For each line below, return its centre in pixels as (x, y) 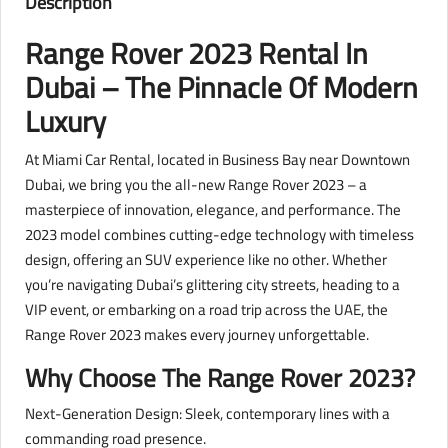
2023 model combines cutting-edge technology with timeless (219, 235)
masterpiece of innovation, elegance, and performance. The (213, 210)
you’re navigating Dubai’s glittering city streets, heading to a (212, 285)
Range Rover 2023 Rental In (196, 54)
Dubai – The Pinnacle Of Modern (221, 88)
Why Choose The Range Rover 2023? (220, 378)
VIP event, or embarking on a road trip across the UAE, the (206, 310)
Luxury (65, 122)
